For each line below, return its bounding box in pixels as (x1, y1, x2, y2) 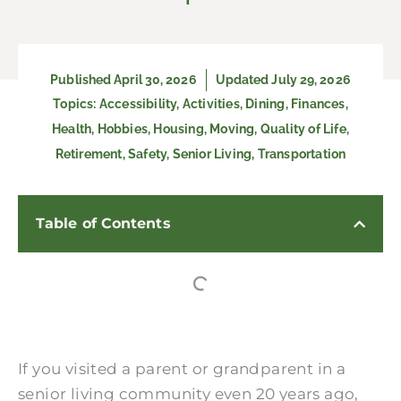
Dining (245, 97, 286, 111)
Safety (127, 147, 167, 161)
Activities (182, 97, 240, 111)
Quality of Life (260, 122, 346, 136)
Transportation (257, 147, 346, 161)
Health (51, 122, 92, 136)
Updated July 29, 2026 (215, 73, 351, 87)
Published (50, 73, 115, 87)
